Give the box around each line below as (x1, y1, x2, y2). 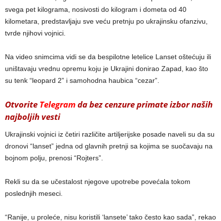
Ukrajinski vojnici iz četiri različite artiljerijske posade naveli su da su (5, 130, 215, 138)
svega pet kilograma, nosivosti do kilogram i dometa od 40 (5, 5, 186, 13)
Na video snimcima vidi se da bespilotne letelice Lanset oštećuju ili (5, 52, 211, 61)
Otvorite (5, 98, 39, 110)
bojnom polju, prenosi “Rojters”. (5, 153, 103, 162)
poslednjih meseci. (5, 189, 63, 197)
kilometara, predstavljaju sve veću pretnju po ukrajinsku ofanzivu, (5, 17, 208, 25)
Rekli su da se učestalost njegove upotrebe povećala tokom (5, 177, 190, 185)
